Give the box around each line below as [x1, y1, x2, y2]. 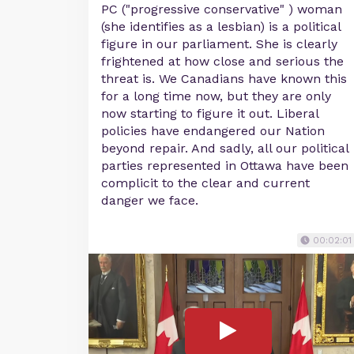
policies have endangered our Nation [101, 123, 325, 138]
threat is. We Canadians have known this [101, 71, 347, 86]
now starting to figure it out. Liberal [101, 106, 318, 121]
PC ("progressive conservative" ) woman [101, 2, 342, 17]
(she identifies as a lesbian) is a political [101, 19, 341, 34]
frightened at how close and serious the [101, 54, 344, 69]
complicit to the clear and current [101, 175, 310, 190]
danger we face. [101, 193, 198, 208]
